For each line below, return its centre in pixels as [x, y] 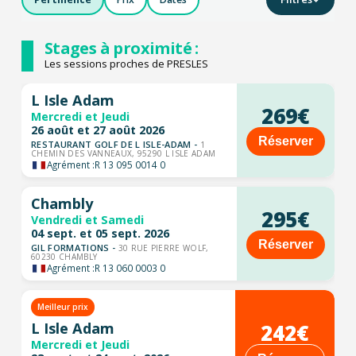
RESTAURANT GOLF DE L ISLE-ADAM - [115, 144]
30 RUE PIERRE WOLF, [163, 248]
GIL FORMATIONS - [74, 248]
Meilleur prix [62, 307]
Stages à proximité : [121, 48]
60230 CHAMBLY [64, 257]
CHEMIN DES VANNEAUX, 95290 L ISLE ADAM [123, 153]
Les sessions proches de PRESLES [126, 64]
